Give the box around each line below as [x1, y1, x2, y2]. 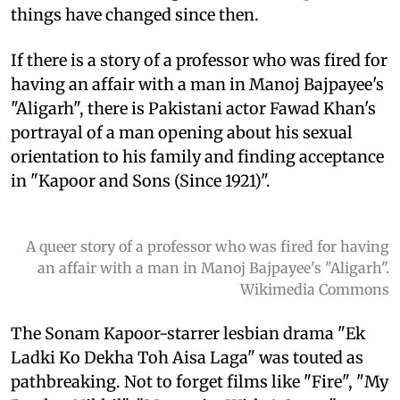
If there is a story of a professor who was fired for [11, 49, 387, 71]
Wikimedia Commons [240, 279, 389, 298]
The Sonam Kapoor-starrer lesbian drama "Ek [11, 322, 365, 344]
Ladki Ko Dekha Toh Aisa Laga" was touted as [11, 346, 363, 368]
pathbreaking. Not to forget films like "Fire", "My [11, 371, 388, 392]
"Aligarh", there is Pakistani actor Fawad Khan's [11, 97, 376, 119]
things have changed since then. [11, 4, 259, 25]
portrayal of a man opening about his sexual [11, 121, 353, 143]
